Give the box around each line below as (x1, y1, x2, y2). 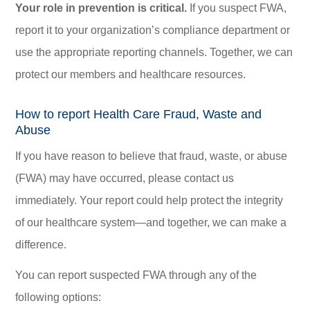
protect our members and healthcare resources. (15, 69, 246, 80)
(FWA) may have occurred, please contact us (15, 172, 235, 184)
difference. (15, 239, 67, 250)
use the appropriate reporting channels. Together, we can (15, 46, 293, 58)
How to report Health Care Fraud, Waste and (15, 107, 262, 121)
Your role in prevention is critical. (15, 2, 188, 14)
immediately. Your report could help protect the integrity (15, 194, 284, 206)
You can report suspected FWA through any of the (15, 269, 257, 281)
